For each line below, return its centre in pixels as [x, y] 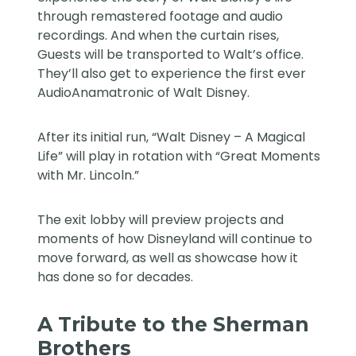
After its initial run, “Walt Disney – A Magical [172, 137]
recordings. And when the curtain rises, [159, 36]
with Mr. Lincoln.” [89, 176]
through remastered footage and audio [161, 17]
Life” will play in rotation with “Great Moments [179, 157]
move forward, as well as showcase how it [168, 258]
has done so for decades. [119, 277]
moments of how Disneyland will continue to [175, 239]
